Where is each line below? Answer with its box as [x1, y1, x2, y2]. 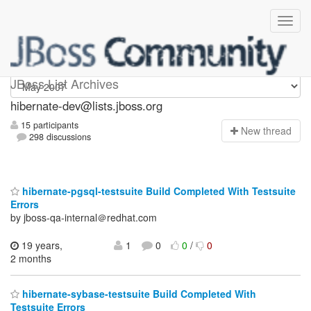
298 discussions [26, 131, 92, 144]
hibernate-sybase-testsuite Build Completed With [19, 287, 256, 301]
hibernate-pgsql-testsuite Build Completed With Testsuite [19, 183, 296, 198]
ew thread [248, 124, 292, 138]
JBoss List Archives [10, 74, 119, 92]
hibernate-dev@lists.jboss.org [10, 97, 162, 114]
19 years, [19, 237, 62, 252]
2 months [10, 251, 51, 265]
